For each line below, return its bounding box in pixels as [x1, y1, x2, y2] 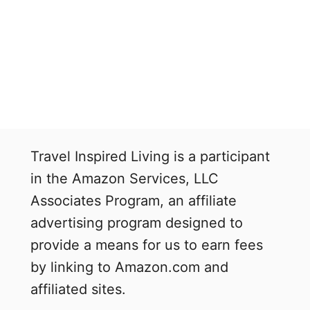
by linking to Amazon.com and [30, 259, 228, 275]
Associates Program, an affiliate [30, 192, 237, 209]
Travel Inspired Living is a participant [30, 148, 270, 165]
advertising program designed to [30, 215, 243, 231]
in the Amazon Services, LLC [30, 170, 219, 187]
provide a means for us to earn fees [30, 237, 263, 253]
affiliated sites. [30, 281, 126, 298]
